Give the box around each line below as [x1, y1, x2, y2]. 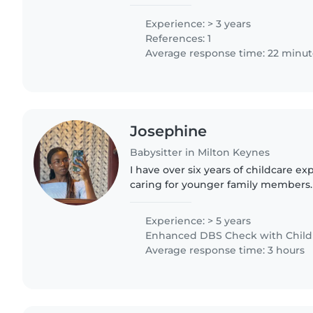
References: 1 [143, 31, 212, 45]
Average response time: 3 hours [143, 244, 305, 257]
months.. [130, 208, 175, 221]
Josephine [130, 122, 208, 140]
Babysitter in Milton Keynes [130, 146, 270, 159]
